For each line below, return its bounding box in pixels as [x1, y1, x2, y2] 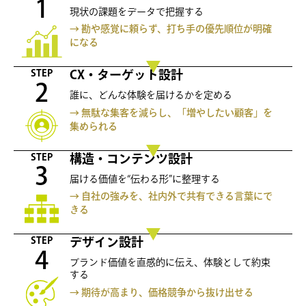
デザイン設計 [69, 236, 143, 249]
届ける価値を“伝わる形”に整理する [69, 173, 220, 184]
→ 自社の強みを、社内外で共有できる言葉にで [69, 191, 273, 201]
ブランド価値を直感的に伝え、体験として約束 [69, 258, 270, 268]
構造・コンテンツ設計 [69, 152, 193, 165]
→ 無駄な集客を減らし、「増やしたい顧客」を [69, 107, 273, 117]
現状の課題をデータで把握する [69, 6, 204, 16]
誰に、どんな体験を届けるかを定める [69, 90, 232, 100]
